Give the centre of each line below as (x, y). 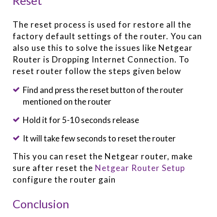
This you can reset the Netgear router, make (103, 156)
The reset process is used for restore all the (102, 25)
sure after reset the (54, 168)
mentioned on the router (67, 102)
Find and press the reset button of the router (103, 90)
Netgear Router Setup (140, 168)
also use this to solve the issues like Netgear (103, 48)
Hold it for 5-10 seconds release (81, 120)
